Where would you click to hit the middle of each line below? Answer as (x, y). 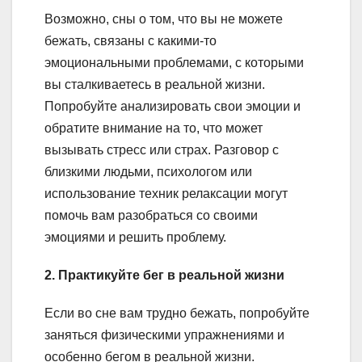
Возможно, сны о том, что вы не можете (164, 19)
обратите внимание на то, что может (154, 128)
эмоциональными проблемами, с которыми (174, 62)
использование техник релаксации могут (166, 193)
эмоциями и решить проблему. (135, 237)
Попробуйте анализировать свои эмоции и (173, 106)
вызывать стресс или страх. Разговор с (162, 149)
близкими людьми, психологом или (148, 171)
